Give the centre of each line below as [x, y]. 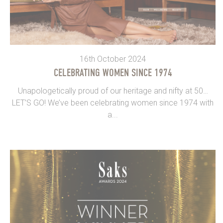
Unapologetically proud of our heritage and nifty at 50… [113, 91]
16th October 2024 [113, 59]
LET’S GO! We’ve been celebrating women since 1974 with [113, 103]
